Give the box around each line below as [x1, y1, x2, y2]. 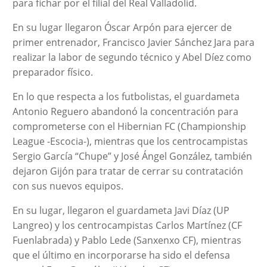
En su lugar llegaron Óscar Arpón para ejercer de [12, 20, 232, 34]
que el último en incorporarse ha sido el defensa [12, 248, 230, 262]
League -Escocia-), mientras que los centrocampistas [12, 134, 248, 148]
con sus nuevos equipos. [12, 179, 123, 193]
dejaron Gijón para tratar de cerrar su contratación [12, 164, 243, 178]
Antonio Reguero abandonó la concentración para [12, 104, 238, 118]
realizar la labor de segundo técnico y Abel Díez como [12, 50, 252, 64]
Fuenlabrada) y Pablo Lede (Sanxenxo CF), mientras [12, 233, 241, 247]
